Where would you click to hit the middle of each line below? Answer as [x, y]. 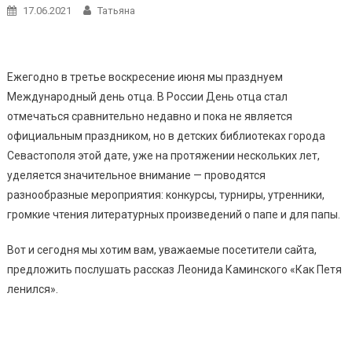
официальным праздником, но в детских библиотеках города [166, 136]
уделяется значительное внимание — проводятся [136, 175]
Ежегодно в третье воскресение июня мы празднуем [145, 77]
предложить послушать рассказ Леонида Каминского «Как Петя [174, 269]
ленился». [32, 289]
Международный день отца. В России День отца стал [147, 96]
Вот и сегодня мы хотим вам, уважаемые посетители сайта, [161, 249]
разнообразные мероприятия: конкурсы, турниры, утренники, [165, 194]
